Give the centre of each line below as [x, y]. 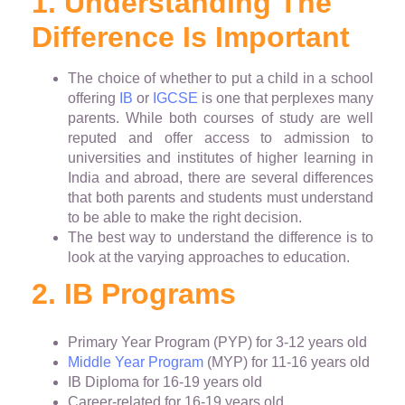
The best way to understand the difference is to [221, 238]
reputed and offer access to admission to [221, 138]
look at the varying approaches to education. [209, 258]
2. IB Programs [134, 294]
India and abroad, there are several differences [221, 178]
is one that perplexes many [286, 99]
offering [94, 99]
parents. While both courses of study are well [221, 118]
